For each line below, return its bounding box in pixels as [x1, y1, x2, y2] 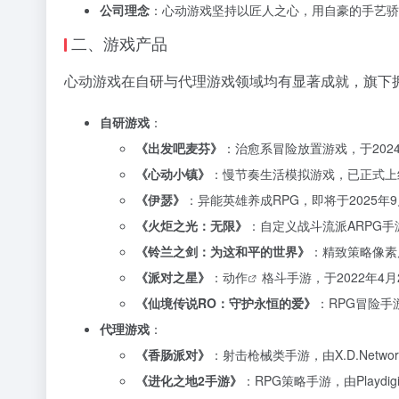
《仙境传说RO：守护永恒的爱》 [135, 294, 316, 312]
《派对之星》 [135, 268, 210, 286]
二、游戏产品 [71, 31, 167, 54]
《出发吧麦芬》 [135, 139, 223, 157]
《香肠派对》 [135, 346, 210, 363]
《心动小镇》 [135, 165, 210, 183]
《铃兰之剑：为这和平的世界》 [135, 242, 310, 260]
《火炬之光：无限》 [135, 216, 248, 234]
